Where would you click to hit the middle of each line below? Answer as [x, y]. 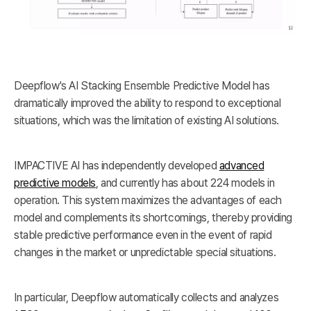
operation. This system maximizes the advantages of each [148, 200]
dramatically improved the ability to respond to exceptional [148, 103]
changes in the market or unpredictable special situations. [145, 252]
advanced [242, 165]
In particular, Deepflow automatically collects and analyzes [146, 297]
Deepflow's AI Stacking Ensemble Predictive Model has [142, 85]
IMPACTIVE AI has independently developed [117, 165]
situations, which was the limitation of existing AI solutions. [146, 120]
